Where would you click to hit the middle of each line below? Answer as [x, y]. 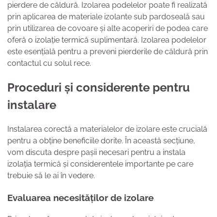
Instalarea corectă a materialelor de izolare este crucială [107, 129]
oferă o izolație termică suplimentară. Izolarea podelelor [107, 40]
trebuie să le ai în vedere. [51, 176]
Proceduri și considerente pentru [99, 88]
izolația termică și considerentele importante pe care [100, 164]
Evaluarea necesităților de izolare [80, 197]
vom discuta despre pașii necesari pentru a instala [96, 153]
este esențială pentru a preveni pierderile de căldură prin [108, 52]
